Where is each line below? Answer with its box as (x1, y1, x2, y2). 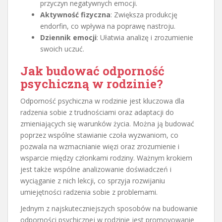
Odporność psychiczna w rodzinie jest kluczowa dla (20, 96, 184, 106)
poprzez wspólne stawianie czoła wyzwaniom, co (20, 130, 178, 140)
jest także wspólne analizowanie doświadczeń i (20, 164, 171, 174)
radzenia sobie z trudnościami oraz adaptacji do (20, 107, 174, 117)
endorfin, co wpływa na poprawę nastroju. (40, 21, 175, 31)
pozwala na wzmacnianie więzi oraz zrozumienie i (20, 141, 179, 151)
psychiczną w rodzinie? (20, 75, 163, 92)
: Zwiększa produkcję (111, 9, 177, 19)
